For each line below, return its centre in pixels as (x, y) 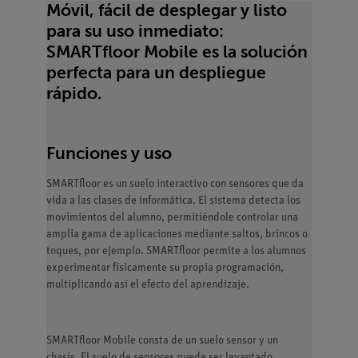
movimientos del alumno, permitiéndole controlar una (172, 217)
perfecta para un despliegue (156, 72)
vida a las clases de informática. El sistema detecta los (173, 201)
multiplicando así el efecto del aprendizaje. (148, 284)
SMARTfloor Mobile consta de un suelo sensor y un (162, 340)
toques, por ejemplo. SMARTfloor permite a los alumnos (176, 251)
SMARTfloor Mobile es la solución (177, 51)
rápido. (74, 93)
